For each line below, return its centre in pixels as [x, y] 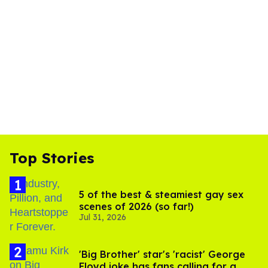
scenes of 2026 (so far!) [136, 207]
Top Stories [52, 158]
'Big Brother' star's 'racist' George [162, 255]
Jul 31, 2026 [103, 217]
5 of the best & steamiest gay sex [161, 195]
